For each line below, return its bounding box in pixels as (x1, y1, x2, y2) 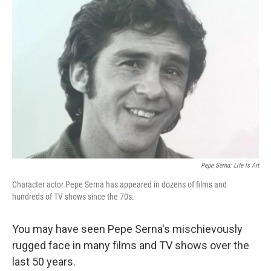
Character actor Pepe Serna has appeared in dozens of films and (12, 180, 227, 189)
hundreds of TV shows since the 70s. (12, 192, 134, 201)
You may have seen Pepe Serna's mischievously (12, 223, 243, 235)
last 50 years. (12, 255, 76, 268)
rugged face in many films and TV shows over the (12, 239, 249, 252)
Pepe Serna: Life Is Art (201, 162, 259, 169)
